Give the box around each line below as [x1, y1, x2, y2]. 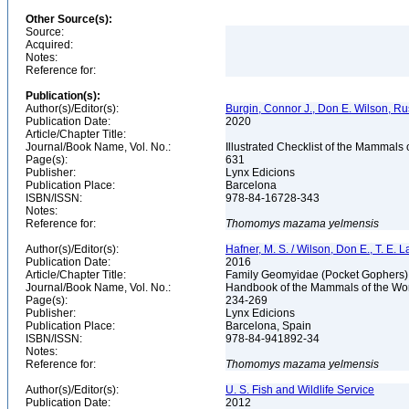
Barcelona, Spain [225, 320, 314, 332]
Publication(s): [26, 89, 100, 102]
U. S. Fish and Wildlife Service [225, 383, 374, 396]
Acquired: [26, 38, 73, 51]
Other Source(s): [26, 13, 112, 26]
